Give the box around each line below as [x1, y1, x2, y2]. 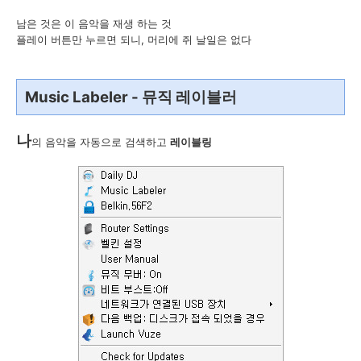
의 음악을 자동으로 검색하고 [31, 135, 170, 148]
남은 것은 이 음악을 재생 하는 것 [16, 16, 172, 30]
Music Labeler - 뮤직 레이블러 [25, 87, 237, 106]
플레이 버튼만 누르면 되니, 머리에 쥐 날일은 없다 [16, 32, 251, 46]
